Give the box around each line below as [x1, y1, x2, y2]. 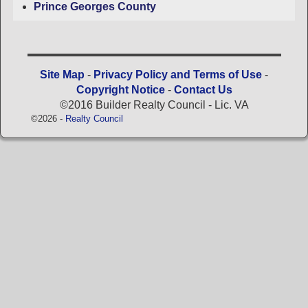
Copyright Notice [76, 84, 165, 96]
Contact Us [173, 84, 232, 96]
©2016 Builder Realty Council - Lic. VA [59, 99, 249, 111]
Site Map [40, 69, 85, 81]
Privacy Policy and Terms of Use [93, 69, 262, 81]
